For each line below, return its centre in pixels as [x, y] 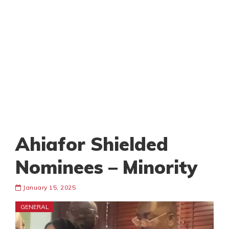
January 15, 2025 [48, 188]
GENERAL [35, 207]
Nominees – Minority [106, 167]
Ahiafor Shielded [92, 144]
